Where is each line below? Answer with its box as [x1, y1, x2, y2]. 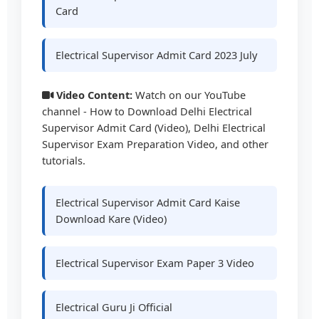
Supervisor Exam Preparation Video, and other [42, 137, 269, 152]
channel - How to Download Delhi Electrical [42, 104, 253, 119]
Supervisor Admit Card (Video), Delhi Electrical [42, 120, 266, 135]
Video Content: [53, 88, 133, 103]
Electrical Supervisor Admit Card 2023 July [56, 47, 258, 62]
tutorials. [42, 153, 86, 168]
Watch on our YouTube [132, 88, 246, 103]
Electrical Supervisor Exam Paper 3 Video [56, 255, 255, 270]
